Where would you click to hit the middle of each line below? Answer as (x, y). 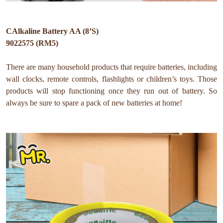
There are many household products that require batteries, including (111, 67)
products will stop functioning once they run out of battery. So (111, 91)
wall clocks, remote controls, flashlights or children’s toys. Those (111, 79)
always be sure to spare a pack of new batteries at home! (94, 103)
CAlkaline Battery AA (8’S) (52, 31)
